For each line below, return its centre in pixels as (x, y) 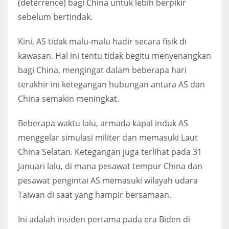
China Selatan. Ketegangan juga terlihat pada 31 (110, 152)
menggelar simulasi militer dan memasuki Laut (108, 137)
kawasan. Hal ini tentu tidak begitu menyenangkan (114, 55)
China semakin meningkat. (68, 98)
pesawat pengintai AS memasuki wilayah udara (108, 180)
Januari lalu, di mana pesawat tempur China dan (110, 166)
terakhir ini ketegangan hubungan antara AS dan (111, 84)
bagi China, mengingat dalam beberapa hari (102, 70)
